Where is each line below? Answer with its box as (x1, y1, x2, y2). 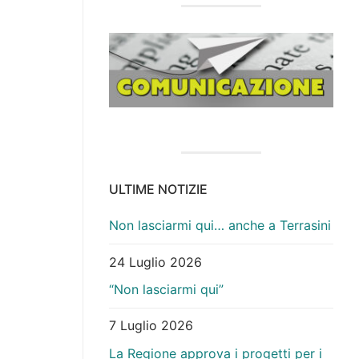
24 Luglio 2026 (109, 253, 202, 270)
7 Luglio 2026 (109, 317, 193, 334)
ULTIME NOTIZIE (109, 181, 208, 198)
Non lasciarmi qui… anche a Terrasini (109, 217, 331, 234)
